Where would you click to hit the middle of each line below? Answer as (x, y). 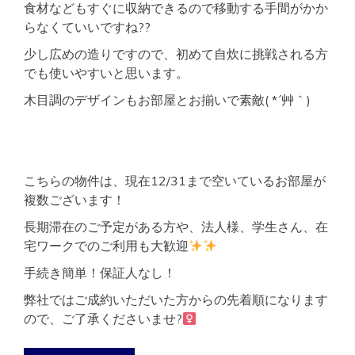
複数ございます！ (74, 200)
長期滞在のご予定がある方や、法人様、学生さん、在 (176, 227)
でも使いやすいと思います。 (106, 73)
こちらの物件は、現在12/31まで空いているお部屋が (175, 181)
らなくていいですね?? (87, 27)
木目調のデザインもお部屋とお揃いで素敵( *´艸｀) (167, 100)
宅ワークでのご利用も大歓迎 (106, 246)
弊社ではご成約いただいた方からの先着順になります (176, 300)
